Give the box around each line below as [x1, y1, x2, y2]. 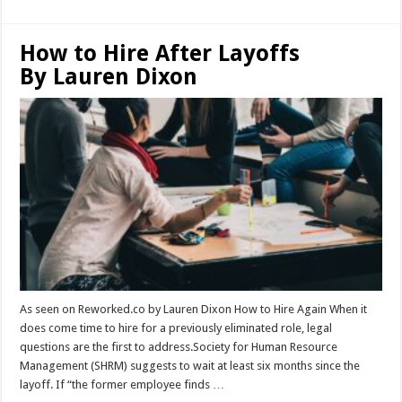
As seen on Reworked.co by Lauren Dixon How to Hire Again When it [20, 301, 368, 316]
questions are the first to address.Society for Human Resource [20, 339, 338, 354]
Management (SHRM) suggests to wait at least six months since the [20, 358, 361, 372]
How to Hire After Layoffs [20, 40, 301, 67]
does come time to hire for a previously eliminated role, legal [20, 320, 333, 335]
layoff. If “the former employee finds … [20, 377, 225, 391]
